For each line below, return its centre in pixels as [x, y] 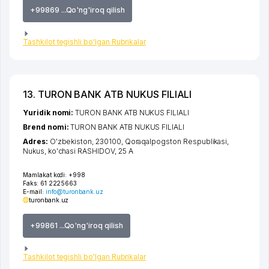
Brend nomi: [47, 127]
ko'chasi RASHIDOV [81, 151]
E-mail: [34, 191]
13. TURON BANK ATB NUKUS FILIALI [107, 94]
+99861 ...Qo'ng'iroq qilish [77, 225]
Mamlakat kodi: [45, 174]
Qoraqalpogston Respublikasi [176, 141]
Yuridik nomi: [49, 112]
